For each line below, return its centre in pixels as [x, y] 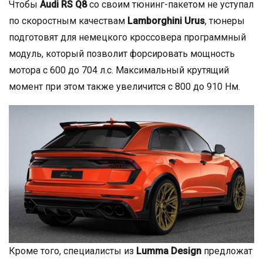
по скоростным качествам [68, 21]
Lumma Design [168, 251]
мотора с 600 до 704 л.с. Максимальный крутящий [119, 70]
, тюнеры [225, 21]
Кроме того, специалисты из [71, 251]
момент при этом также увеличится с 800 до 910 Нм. [124, 86]
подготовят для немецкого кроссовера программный [127, 37]
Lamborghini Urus [166, 21]
